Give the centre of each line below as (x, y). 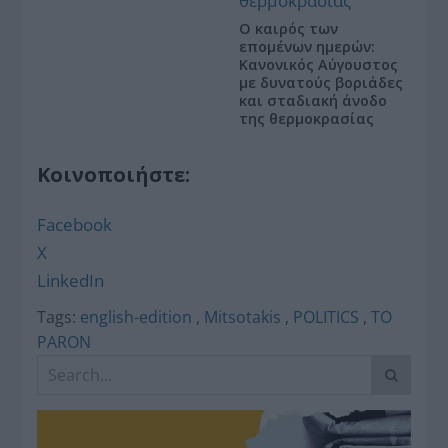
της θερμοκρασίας (306, 118)
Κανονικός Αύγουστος (318, 64)
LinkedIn (71, 280)
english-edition (136, 316)
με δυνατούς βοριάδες (321, 82)
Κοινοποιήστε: (114, 174)
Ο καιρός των (288, 28)
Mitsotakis (243, 316)
